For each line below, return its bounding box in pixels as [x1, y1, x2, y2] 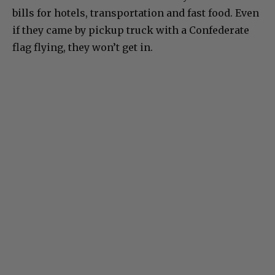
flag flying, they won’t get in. [12, 41, 153, 54]
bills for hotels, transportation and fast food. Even [12, 7, 259, 20]
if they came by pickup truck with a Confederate [12, 24, 249, 37]
